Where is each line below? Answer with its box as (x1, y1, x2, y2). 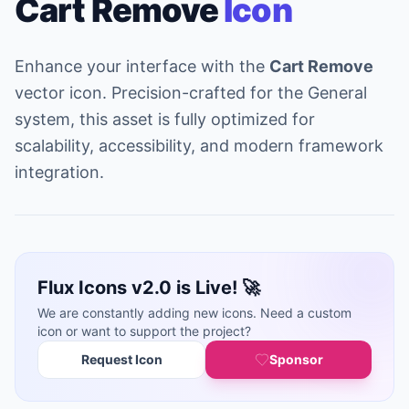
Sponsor (268, 351, 323, 367)
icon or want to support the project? (37, 323, 251, 339)
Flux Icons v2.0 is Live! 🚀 (37, 277, 260, 299)
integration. (15, 163, 104, 182)
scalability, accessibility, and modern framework (15, 136, 383, 155)
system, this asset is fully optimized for (15, 110, 315, 129)
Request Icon (80, 351, 163, 367)
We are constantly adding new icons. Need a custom (37, 305, 351, 320)
